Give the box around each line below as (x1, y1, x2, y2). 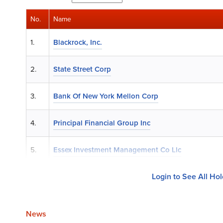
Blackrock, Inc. (53, 37, 102, 48)
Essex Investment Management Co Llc (53, 144, 181, 155)
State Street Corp (53, 64, 111, 75)
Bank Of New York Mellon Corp (53, 91, 158, 102)
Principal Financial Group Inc (53, 117, 150, 128)
